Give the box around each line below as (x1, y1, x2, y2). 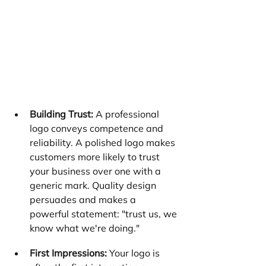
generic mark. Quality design (30, 179, 159, 191)
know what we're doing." (30, 221, 140, 234)
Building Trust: (30, 107, 93, 120)
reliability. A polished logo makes (30, 136, 178, 148)
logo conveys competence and (30, 122, 166, 134)
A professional (93, 107, 161, 120)
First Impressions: (30, 246, 107, 259)
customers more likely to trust (30, 150, 162, 163)
